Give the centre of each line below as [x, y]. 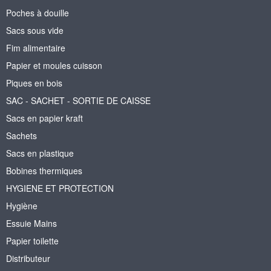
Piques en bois [34, 83]
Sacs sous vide [35, 30]
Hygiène [22, 205]
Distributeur [28, 258]
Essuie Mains [31, 223]
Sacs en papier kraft [44, 118]
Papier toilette [32, 240]
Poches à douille [38, 12]
